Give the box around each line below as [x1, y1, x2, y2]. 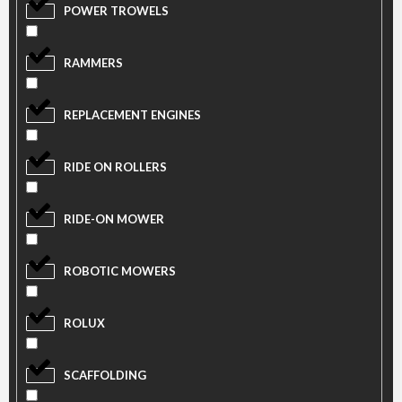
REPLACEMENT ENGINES [63, 108, 201, 123]
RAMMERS [63, 56, 123, 71]
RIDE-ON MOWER [63, 212, 164, 227]
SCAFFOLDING [63, 368, 146, 383]
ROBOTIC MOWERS [63, 264, 176, 279]
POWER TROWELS [63, 4, 169, 19]
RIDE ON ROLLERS [63, 160, 167, 175]
